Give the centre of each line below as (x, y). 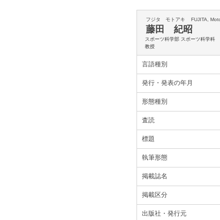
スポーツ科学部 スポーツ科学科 (180, 39)
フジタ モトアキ (165, 19)
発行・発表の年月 (167, 83)
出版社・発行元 (164, 213)
